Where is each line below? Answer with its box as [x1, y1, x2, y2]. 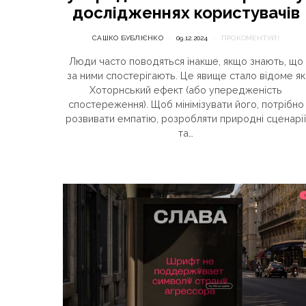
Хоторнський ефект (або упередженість [89, 84, 282, 96]
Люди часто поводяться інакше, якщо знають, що [68, 55, 303, 68]
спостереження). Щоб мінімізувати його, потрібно [68, 98, 304, 111]
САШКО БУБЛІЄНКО [92, 34, 163, 42]
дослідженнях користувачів [72, 3, 300, 23]
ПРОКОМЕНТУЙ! [221, 34, 279, 42]
